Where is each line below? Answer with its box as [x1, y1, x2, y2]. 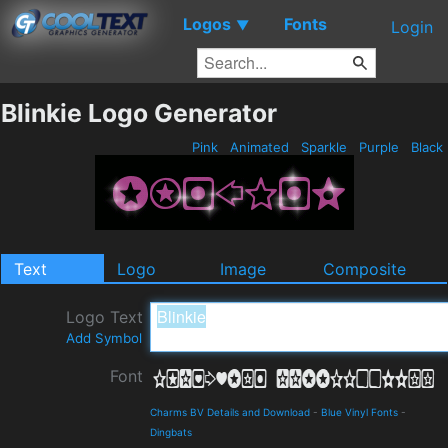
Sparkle [297, 139, 351, 155]
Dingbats [150, 426, 192, 438]
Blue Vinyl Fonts [321, 406, 398, 418]
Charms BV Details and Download [150, 406, 310, 418]
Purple [355, 139, 403, 155]
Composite [323, 259, 406, 279]
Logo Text [66, 307, 143, 327]
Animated [226, 139, 293, 155]
